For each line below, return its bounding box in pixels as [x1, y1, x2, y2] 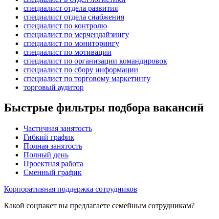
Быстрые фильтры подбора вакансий [4, 101, 204, 114]
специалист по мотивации [23, 47, 111, 56]
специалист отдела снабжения [23, 12, 124, 21]
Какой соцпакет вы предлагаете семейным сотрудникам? [4, 201, 195, 210]
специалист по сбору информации [23, 65, 138, 74]
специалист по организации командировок [23, 56, 167, 65]
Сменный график [23, 168, 82, 177]
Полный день [23, 151, 68, 159]
